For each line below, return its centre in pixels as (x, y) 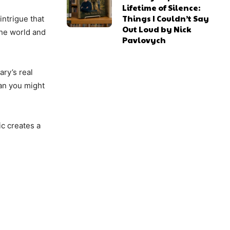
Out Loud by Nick (157, 29)
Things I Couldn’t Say (166, 18)
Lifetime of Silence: (161, 8)
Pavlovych (144, 40)
